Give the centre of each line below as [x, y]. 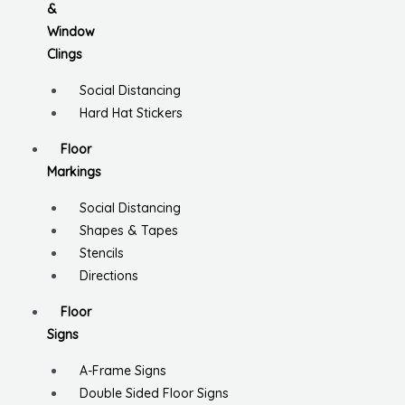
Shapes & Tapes [129, 231]
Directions [109, 276]
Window [71, 32]
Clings [65, 55]
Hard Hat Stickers [131, 113]
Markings [74, 172]
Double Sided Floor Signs [154, 394]
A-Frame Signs [123, 371]
